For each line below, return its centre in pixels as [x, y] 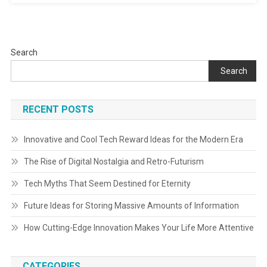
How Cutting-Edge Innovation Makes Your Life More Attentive [139, 228]
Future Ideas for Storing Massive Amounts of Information [131, 206]
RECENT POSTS [58, 109]
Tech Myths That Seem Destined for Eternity [107, 184]
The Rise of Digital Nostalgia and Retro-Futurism [114, 162]
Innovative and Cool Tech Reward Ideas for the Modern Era [133, 139]
